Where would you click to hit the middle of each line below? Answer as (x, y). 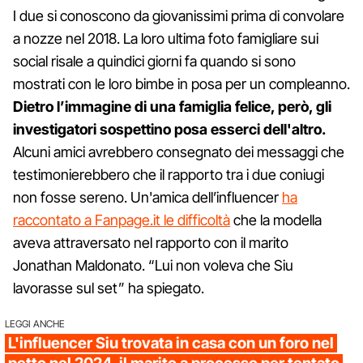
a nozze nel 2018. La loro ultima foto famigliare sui (166, 38)
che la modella (276, 220)
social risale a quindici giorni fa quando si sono (154, 61)
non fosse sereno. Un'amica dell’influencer (147, 197)
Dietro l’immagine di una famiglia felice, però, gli (172, 106)
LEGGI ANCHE (35, 323)
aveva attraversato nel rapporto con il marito (151, 242)
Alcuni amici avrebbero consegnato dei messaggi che (179, 152)
